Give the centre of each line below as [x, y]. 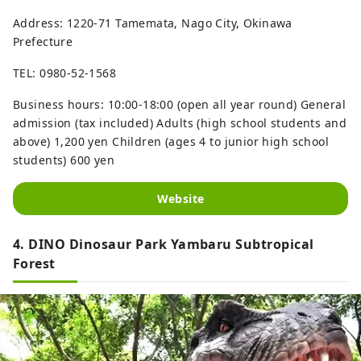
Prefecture [43, 41]
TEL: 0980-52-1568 [65, 73]
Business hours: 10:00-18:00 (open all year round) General [179, 104]
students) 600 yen [64, 160]
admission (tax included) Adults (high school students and [180, 122]
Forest [34, 263]
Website [180, 198]
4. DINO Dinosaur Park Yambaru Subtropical [164, 244]
